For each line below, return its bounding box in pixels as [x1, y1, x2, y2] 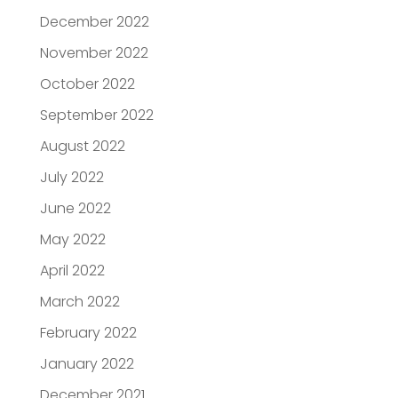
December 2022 [39, 12, 149, 33]
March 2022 [39, 291, 120, 313]
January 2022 [39, 354, 134, 375]
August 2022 [39, 136, 125, 157]
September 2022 [39, 105, 154, 126]
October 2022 [39, 74, 135, 95]
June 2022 [39, 198, 111, 219]
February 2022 [39, 322, 137, 344]
